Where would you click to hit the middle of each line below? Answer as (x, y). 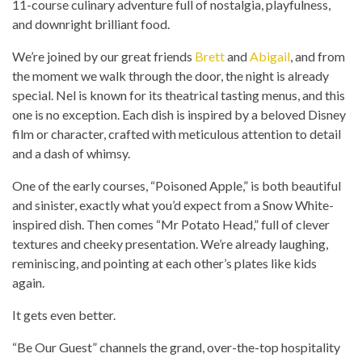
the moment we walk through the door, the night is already (170, 76)
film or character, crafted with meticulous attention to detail (177, 134)
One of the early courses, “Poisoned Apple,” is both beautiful (177, 186)
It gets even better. (64, 315)
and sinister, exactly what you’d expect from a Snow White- (173, 205)
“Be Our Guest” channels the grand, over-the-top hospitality (176, 347)
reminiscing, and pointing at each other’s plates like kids (164, 263)
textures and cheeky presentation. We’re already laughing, (170, 244)
